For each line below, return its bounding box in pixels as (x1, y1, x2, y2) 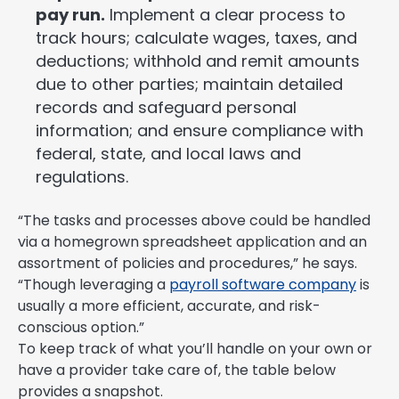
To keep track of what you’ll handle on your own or (18, 338, 372, 360)
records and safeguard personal (36, 96, 297, 119)
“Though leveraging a (18, 274, 169, 296)
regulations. (36, 166, 128, 189)
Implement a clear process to (105, 4, 346, 27)
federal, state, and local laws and (36, 142, 301, 166)
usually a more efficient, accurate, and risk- (18, 296, 321, 317)
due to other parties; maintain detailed (36, 73, 343, 96)
